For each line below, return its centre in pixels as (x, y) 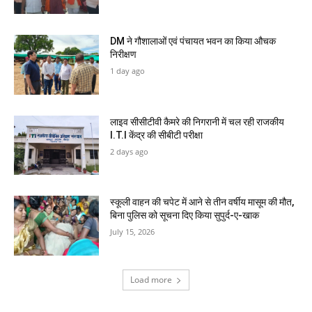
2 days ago (130, 151)
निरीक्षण (124, 54)
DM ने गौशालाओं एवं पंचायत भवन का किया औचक (193, 41)
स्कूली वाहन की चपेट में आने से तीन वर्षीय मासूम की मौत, (202, 202)
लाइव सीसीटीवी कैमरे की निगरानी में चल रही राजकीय (197, 122)
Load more (151, 279)
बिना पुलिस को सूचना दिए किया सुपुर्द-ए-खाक (185, 216)
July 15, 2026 (133, 232)
